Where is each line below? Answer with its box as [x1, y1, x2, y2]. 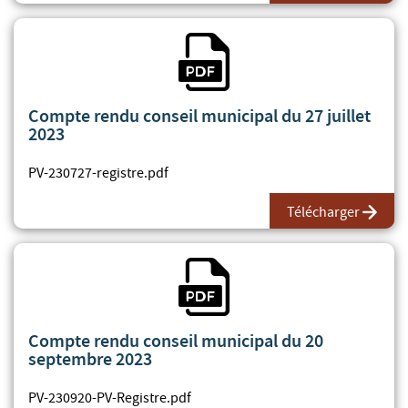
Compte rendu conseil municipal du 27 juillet [28, 103, 371, 127]
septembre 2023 [28, 346, 152, 371]
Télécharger [287, 202, 360, 221]
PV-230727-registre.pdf [28, 163, 168, 182]
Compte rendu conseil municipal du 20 [28, 328, 323, 352]
